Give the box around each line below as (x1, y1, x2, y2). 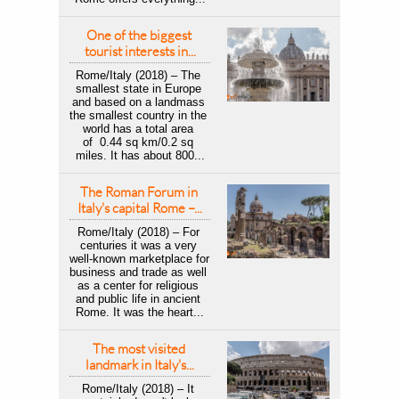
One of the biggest (85, 27, 191, 44)
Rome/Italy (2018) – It (82, 382, 194, 395)
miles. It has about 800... (75, 149, 205, 162)
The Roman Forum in (79, 183, 198, 200)
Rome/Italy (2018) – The (76, 69, 200, 82)
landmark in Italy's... (85, 356, 194, 373)
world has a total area (83, 122, 193, 135)
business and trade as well (69, 265, 207, 279)
